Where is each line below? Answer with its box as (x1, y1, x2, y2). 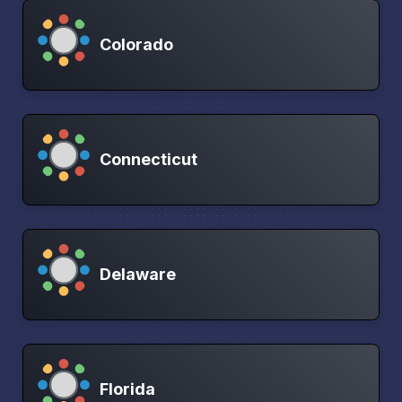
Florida (100, 379, 155, 398)
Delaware (100, 264, 176, 284)
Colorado (100, 34, 173, 54)
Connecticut (100, 149, 197, 169)
